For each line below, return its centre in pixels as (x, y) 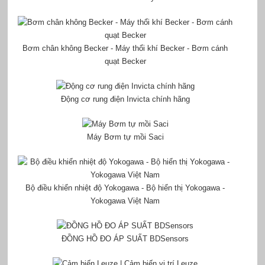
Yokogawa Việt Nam (125, 201)
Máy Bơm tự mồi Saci (125, 137)
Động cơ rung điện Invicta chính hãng (125, 99)
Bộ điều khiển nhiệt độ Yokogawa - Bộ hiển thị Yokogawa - (125, 188)
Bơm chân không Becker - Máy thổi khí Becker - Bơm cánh (125, 49)
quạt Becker (125, 62)
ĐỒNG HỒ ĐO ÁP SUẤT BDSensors (125, 239)
